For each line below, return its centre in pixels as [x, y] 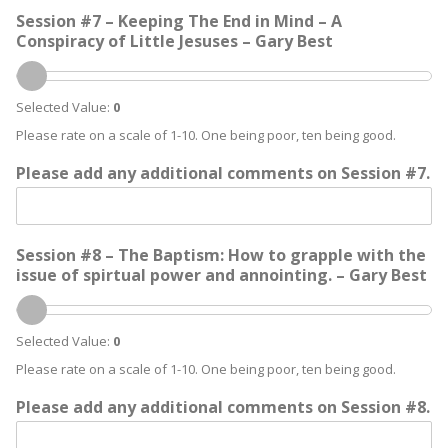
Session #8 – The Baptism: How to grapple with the [221, 255]
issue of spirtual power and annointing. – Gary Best [221, 275]
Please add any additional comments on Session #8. [223, 407]
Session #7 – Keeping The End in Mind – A [179, 21]
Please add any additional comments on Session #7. [223, 173]
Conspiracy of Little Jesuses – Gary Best [174, 41]
